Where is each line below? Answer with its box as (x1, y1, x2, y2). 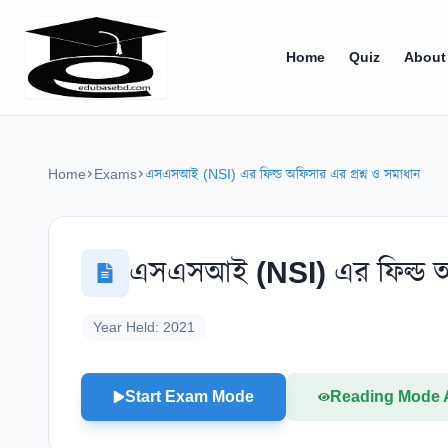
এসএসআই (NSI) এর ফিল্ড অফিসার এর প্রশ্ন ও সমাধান (145, 165, 420, 182)
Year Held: (93, 318, 163, 335)
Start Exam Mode (125, 387, 254, 405)
